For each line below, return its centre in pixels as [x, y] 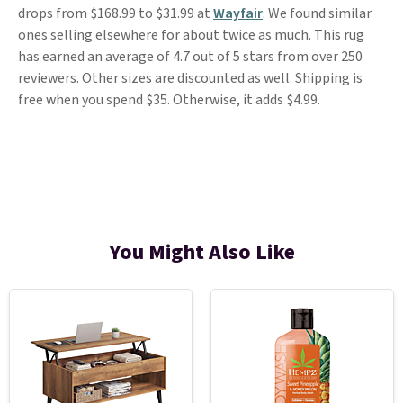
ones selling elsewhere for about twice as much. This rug [191, 35]
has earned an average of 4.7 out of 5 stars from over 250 [190, 57]
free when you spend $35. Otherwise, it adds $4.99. [169, 100]
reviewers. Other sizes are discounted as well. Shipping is [190, 78]
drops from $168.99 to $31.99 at [116, 13]
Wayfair [238, 13]
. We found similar [317, 13]
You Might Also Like [201, 252]
